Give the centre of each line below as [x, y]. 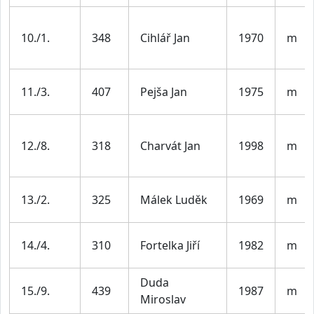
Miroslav [163, 299]
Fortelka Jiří [170, 245]
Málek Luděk [174, 199]
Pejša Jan [164, 91]
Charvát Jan [170, 145]
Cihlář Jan [165, 37]
